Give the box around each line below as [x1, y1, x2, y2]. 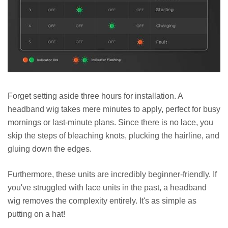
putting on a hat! [8, 209, 65, 218]
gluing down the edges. [8, 144, 92, 153]
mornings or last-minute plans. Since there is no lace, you [8, 118, 213, 127]
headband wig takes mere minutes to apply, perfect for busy [8, 104, 220, 113]
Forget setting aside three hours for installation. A [8, 91, 183, 100]
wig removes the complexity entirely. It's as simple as [8, 196, 196, 205]
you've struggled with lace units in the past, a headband [8, 183, 207, 192]
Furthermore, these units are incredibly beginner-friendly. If [8, 169, 217, 179]
